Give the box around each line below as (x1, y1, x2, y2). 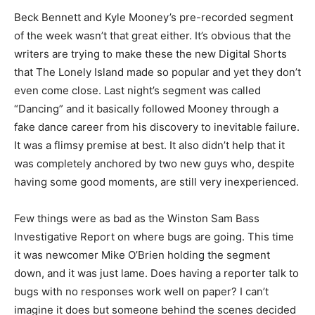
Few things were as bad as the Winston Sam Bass (14, 212, 259, 225)
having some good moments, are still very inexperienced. (14, 175, 299, 188)
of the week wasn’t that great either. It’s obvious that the (14, 29, 291, 42)
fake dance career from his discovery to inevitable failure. (14, 120, 300, 134)
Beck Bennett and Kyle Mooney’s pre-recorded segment (14, 11, 293, 24)
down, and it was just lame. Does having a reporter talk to (14, 266, 299, 280)
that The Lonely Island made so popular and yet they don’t (14, 65, 301, 79)
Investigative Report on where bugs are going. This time (14, 230, 294, 243)
